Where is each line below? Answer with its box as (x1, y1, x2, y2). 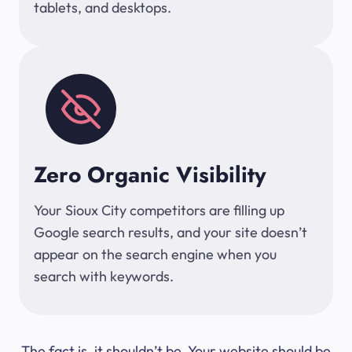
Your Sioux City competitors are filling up (34, 201, 284, 220)
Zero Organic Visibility (34, 159, 266, 192)
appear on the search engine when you (34, 245, 277, 264)
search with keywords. (34, 267, 174, 286)
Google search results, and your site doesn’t (34, 223, 307, 242)
